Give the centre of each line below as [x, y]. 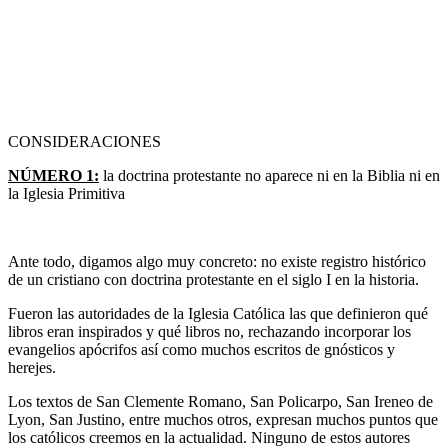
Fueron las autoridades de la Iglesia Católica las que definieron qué [218, 314]
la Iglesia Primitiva [66, 194]
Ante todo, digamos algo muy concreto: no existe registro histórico [217, 262]
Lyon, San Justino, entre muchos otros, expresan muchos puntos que [223, 420]
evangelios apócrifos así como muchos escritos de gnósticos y [201, 350]
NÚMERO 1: [53, 176]
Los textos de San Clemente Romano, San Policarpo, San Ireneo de [220, 402]
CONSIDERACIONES [84, 142]
